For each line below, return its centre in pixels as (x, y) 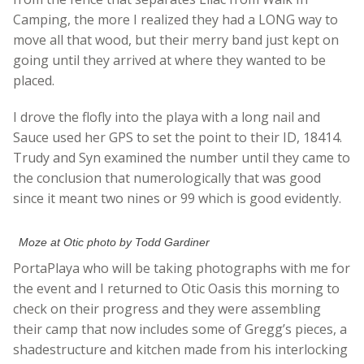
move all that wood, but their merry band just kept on (176, 40)
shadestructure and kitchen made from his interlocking (180, 350)
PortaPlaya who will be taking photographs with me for (182, 269)
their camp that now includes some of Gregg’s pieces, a (180, 329)
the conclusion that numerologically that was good (167, 178)
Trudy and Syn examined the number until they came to (182, 158)
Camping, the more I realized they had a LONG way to (175, 20)
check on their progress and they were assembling (167, 309)
